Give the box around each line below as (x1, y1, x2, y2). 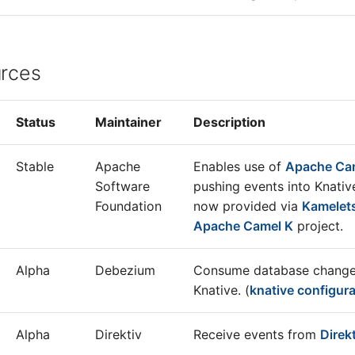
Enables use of (193, 158, 285, 174)
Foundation (95, 198, 162, 214)
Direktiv (95, 326, 142, 342)
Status (16, 114, 55, 130)
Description (193, 114, 265, 130)
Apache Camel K (193, 218, 293, 234)
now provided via (193, 198, 302, 214)
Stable (16, 158, 54, 174)
